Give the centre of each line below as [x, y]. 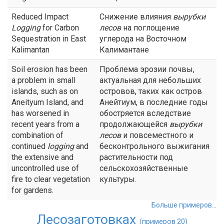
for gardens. [32, 190]
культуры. [118, 179]
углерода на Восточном [143, 39]
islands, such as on [45, 91]
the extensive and [42, 157]
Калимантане [124, 50]
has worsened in [40, 113]
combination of [37, 135]
